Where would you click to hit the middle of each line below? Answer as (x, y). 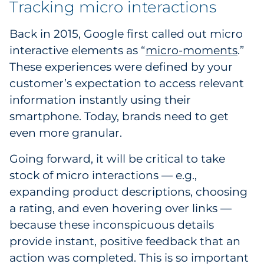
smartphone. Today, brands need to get (119, 116)
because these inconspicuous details (112, 225)
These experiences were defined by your (121, 67)
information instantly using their (100, 100)
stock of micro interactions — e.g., (103, 175)
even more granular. (66, 133)
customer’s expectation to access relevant (127, 83)
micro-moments (192, 50)
